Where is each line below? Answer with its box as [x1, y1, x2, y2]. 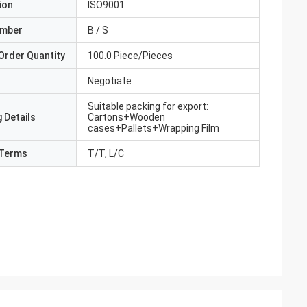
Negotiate [88, 75, 132, 86]
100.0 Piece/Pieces [88, 50, 173, 61]
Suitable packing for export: [88, 101, 208, 112]
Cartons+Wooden [88, 112, 165, 123]
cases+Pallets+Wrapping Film [88, 123, 219, 134]
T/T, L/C [88, 148, 124, 159]
